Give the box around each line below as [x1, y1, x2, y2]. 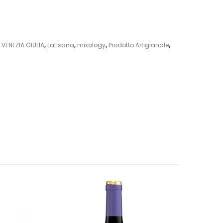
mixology [77, 40, 106, 49]
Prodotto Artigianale [108, 40, 169, 49]
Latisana [47, 40, 74, 49]
